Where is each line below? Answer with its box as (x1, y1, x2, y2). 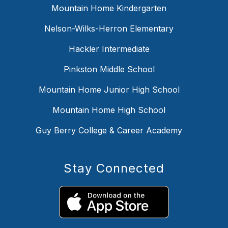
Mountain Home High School (52, 105, 165, 116)
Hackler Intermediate (68, 44, 150, 54)
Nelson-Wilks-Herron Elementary (44, 23, 174, 34)
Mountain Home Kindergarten (51, 3, 166, 14)
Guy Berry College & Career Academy (36, 125, 182, 136)
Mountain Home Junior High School (38, 84, 180, 95)
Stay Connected (64, 161, 164, 176)
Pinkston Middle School (63, 64, 155, 75)
